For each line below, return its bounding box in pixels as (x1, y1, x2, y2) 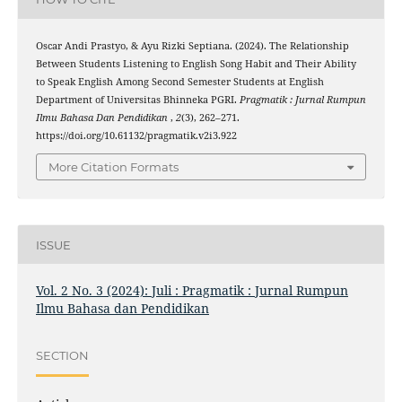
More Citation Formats (48, 160, 179, 175)
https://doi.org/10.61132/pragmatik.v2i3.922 (35, 128, 237, 142)
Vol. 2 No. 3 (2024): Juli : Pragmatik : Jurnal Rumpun (35, 282, 348, 300)
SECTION (35, 347, 89, 363)
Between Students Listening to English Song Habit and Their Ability (35, 57, 356, 70)
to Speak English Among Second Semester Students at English (35, 74, 324, 88)
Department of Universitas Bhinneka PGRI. (35, 92, 240, 106)
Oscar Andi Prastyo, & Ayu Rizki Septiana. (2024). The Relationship (35, 39, 349, 52)
